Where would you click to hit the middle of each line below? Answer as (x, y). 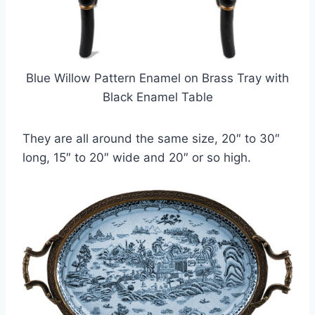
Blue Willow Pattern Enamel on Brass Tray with (157, 78)
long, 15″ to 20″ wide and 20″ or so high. (137, 157)
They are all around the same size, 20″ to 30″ (151, 138)
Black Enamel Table (157, 97)
